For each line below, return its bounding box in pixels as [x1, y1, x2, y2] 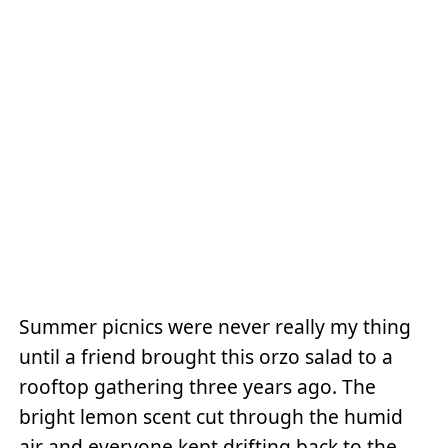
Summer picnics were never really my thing [19, 313, 412, 341]
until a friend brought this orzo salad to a [19, 343, 394, 371]
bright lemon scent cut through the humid [19, 403, 404, 431]
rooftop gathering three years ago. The [19, 373, 377, 401]
